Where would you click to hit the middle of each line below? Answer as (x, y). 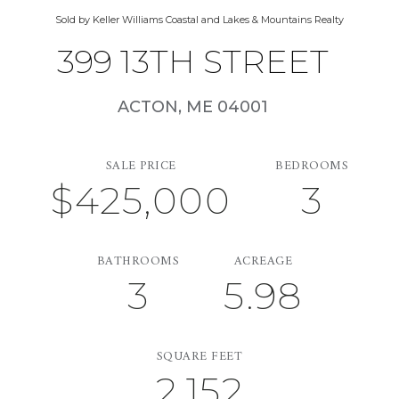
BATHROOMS (138, 262)
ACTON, (152, 107)
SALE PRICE (141, 167)
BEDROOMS (312, 167)
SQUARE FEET (199, 357)
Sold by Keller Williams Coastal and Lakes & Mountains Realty (199, 19)
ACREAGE (263, 262)
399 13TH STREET (193, 61)
